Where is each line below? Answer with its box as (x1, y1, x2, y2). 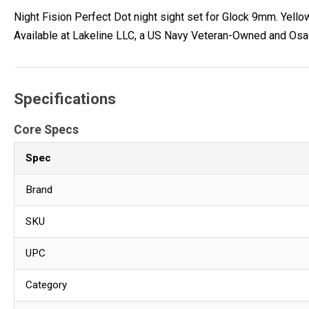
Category (26, 279, 67, 292)
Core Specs (14, 122, 79, 137)
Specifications (14, 89, 116, 108)
